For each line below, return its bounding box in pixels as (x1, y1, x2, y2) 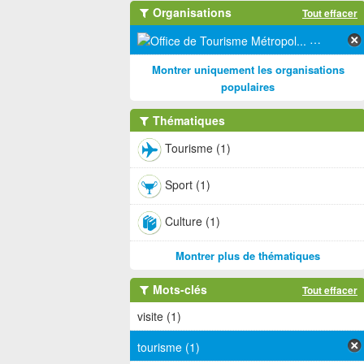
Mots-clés (149, 281, 207, 298)
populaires (221, 79, 275, 95)
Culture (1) (165, 213, 220, 229)
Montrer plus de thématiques (175, 248, 320, 264)
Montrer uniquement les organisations (151, 62, 344, 78)
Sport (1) (165, 176, 210, 193)
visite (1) (137, 308, 181, 325)
